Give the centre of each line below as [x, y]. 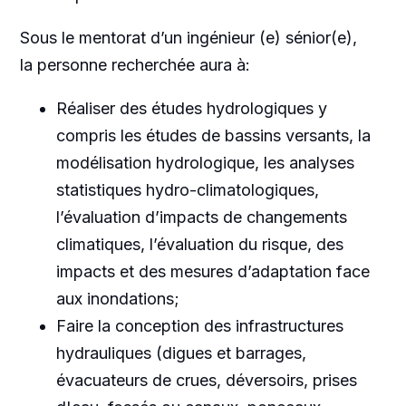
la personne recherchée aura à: [135, 64]
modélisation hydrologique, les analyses [205, 162]
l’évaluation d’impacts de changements [201, 217]
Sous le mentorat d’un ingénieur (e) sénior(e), [188, 37]
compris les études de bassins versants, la [213, 135]
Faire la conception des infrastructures [199, 325]
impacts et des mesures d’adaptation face [213, 271]
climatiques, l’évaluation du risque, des [199, 244]
